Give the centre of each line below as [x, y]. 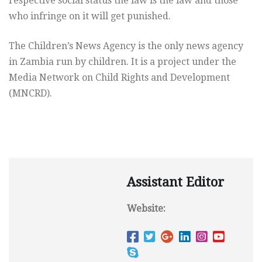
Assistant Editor [175, 182]
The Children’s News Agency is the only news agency [126, 46]
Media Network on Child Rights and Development [119, 77]
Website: [146, 208]
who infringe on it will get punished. [90, 16]
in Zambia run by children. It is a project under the [123, 61]
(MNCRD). [30, 93]
